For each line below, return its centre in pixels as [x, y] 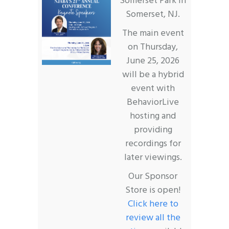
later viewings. [153, 157]
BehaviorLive [153, 102]
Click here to [153, 204]
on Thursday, [153, 47]
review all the [153, 218]
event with [153, 88]
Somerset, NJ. [153, 14]
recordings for [153, 144]
